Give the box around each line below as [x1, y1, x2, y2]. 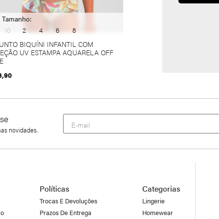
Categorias [142, 183, 180, 194]
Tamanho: [2, 14, 32, 24]
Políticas [39, 183, 69, 194]
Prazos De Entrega [39, 208, 91, 217]
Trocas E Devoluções [39, 196, 97, 205]
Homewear [142, 208, 173, 217]
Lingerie [142, 196, 165, 205]
